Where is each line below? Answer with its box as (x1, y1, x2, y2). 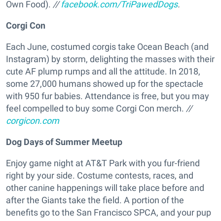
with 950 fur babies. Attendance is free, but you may (6, 91, 209, 102)
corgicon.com (6, 115, 59, 126)
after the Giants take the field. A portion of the (6, 195, 184, 206)
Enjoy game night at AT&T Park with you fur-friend (6, 158, 200, 169)
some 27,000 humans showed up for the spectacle (6, 78, 203, 89)
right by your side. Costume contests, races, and (6, 170, 193, 181)
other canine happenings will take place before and (6, 183, 204, 193)
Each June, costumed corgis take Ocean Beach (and (6, 41, 209, 52)
